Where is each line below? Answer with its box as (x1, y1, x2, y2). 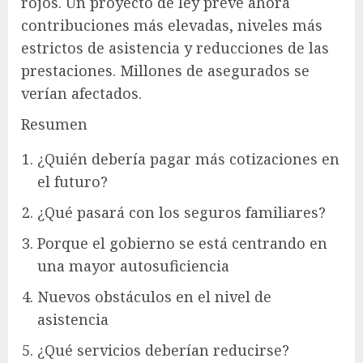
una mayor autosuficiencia (37, 255, 229, 275)
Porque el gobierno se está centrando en (37, 233, 327, 253)
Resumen (21, 113, 88, 134)
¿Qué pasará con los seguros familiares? (37, 202, 326, 222)
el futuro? (37, 171, 108, 191)
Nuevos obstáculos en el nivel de (37, 286, 271, 306)
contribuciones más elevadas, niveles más (21, 15, 322, 35)
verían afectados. (21, 83, 142, 103)
